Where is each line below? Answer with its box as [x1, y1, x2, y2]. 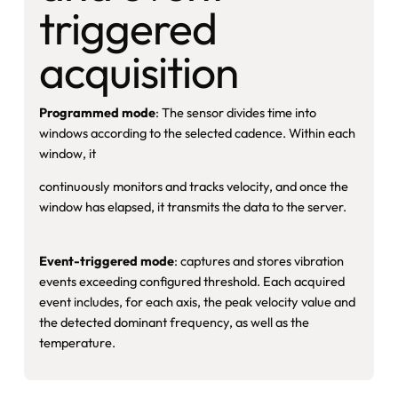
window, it [38, 144, 96, 162]
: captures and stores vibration [173, 251, 344, 269]
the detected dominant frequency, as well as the [38, 313, 309, 330]
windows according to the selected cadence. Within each [38, 123, 355, 141]
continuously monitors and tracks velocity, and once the [38, 178, 348, 195]
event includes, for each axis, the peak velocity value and [38, 292, 355, 310]
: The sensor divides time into [155, 103, 316, 121]
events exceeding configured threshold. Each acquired [38, 272, 345, 290]
